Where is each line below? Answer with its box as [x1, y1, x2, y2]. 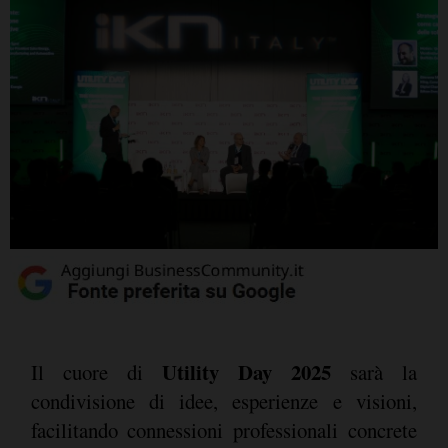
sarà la [330, 358, 417, 387]
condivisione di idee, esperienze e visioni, [30, 387, 417, 416]
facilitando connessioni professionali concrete [30, 416, 417, 445]
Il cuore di [30, 358, 162, 387]
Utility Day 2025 [161, 357, 331, 388]
